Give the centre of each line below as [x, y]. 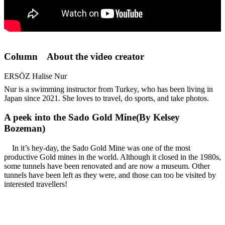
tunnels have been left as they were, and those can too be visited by [110, 175]
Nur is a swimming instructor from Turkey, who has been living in [108, 89]
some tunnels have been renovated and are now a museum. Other [107, 166]
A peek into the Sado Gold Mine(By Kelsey [92, 118]
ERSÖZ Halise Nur [35, 76]
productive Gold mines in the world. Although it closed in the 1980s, [113, 157]
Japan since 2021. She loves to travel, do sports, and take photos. [106, 98]
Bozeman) [25, 129]
